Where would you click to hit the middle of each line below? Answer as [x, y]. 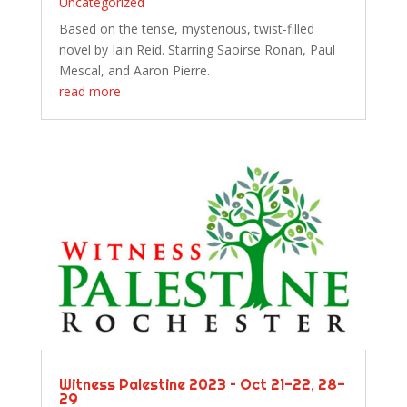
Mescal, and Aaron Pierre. [134, 71]
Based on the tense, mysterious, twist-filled [186, 29]
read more [89, 92]
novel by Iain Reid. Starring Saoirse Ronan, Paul [197, 50]
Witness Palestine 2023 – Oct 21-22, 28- [202, 385]
